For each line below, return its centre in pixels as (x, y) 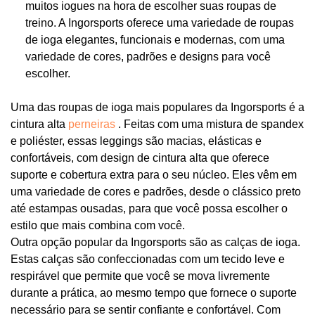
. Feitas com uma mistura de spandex (211, 124)
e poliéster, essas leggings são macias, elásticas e (136, 141)
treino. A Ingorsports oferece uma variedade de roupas (160, 22)
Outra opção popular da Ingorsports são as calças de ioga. (155, 242)
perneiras (93, 124)
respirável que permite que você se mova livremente (140, 276)
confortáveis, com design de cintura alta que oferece (140, 157)
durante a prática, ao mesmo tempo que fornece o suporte (154, 292)
